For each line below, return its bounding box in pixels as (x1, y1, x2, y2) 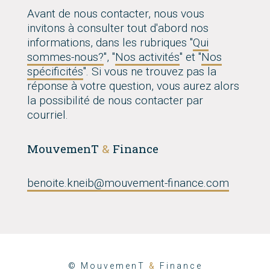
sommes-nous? (27, 50, 104, 64)
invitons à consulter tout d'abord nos (27, 21, 209, 35)
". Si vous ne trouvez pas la (83, 64, 216, 78)
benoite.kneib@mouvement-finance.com (27, 176, 229, 190)
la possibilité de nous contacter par (27, 93, 203, 107)
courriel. (27, 108, 68, 122)
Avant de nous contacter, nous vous (27, 7, 204, 20)
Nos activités (115, 50, 180, 64)
